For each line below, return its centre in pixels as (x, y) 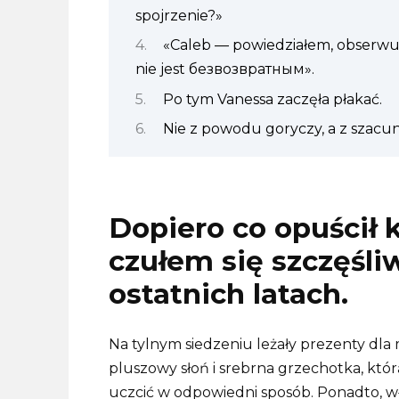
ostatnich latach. (228, 294)
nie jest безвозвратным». (225, 69)
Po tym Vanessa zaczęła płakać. (272, 99)
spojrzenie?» (179, 15)
